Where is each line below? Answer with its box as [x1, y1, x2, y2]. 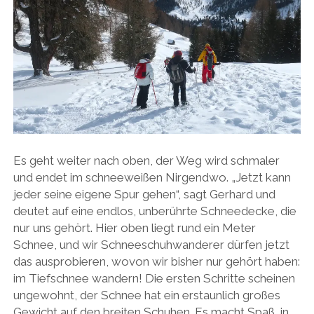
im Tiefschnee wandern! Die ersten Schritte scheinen [13, 271, 295, 286]
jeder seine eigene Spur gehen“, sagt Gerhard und [13, 187, 275, 202]
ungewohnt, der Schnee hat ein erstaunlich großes [13, 288, 280, 303]
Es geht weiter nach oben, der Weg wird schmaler [13, 153, 280, 168]
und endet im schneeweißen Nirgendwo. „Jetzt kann [13, 170, 291, 185]
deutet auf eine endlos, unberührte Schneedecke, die [13, 204, 296, 219]
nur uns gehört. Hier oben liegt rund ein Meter [13, 221, 256, 235]
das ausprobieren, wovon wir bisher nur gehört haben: [13, 254, 300, 269]
